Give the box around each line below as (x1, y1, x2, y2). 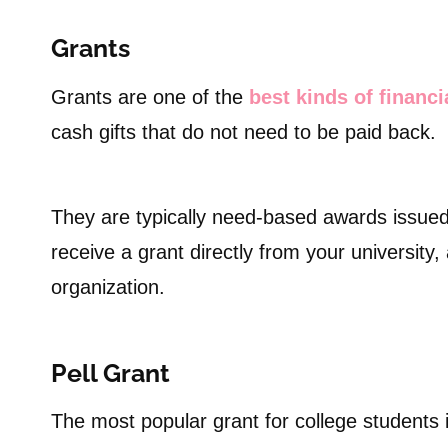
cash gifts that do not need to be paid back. (51, 120, 436, 143)
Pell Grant (51, 357, 170, 388)
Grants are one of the (51, 85, 249, 108)
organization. (51, 275, 165, 298)
